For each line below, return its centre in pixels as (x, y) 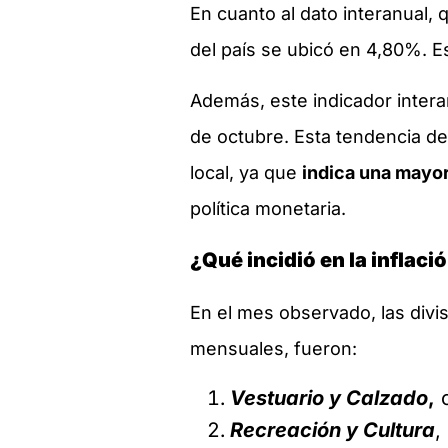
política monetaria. (268, 208)
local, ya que (246, 172)
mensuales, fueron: (273, 349)
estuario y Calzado (336, 397)
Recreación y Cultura (332, 429)
